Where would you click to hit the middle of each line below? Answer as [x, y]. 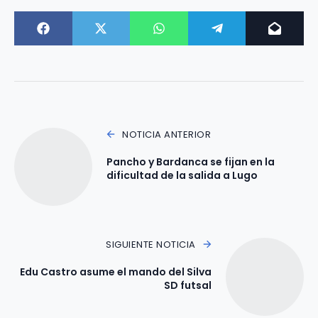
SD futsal [188, 285]
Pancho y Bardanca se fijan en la [191, 161]
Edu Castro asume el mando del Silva [116, 272]
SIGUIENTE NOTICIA [151, 244]
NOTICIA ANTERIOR [167, 134]
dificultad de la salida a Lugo [182, 175]
